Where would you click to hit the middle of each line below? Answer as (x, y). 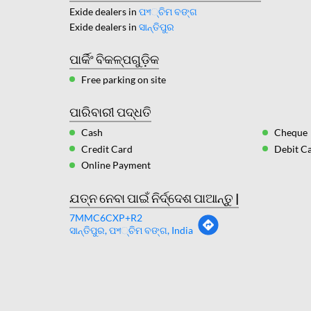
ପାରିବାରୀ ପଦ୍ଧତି (110, 112)
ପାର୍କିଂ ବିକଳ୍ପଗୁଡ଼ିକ (114, 59)
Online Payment (116, 165)
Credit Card (107, 149)
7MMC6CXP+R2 (106, 217)
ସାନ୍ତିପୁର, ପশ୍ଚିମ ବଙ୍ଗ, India (131, 230)
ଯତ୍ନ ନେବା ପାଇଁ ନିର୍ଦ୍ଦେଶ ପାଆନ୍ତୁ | (154, 197)
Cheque (291, 133)
